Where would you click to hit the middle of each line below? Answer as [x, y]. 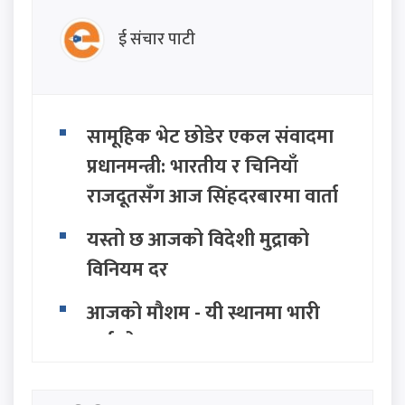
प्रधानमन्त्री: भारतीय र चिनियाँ [193, 167]
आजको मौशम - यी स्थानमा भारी [203, 314]
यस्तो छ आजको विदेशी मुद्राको [198, 240]
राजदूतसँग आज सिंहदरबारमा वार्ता [212, 197]
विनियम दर [127, 270]
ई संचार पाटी [157, 39]
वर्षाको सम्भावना [147, 344]
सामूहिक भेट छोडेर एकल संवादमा [210, 137]
